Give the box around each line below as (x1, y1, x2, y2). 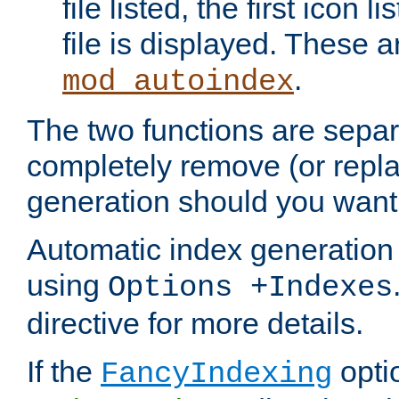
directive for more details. (27, 306, 363, 341)
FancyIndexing (101, 357, 332, 392)
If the (27, 354, 101, 389)
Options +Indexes (108, 271, 393, 305)
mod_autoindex (62, 65, 294, 100)
